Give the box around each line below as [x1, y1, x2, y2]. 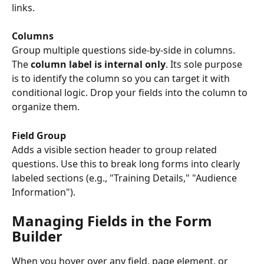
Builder [12, 226, 62, 246]
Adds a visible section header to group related [12, 143, 219, 156]
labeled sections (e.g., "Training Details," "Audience [12, 171, 239, 184]
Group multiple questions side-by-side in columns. [12, 44, 237, 57]
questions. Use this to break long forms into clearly [12, 157, 242, 170]
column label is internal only [31, 58, 166, 71]
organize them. [12, 100, 80, 114]
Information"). [12, 185, 75, 199]
